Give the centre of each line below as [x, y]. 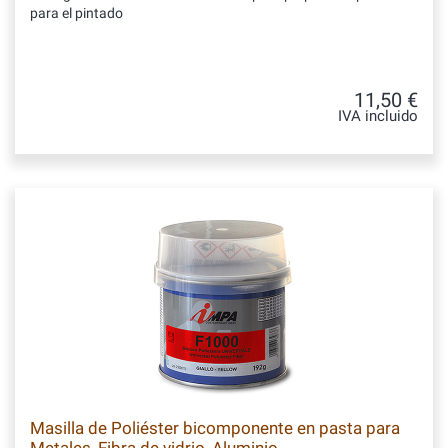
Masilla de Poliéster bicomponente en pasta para [215, 428]
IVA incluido [378, 116]
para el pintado [76, 13]
